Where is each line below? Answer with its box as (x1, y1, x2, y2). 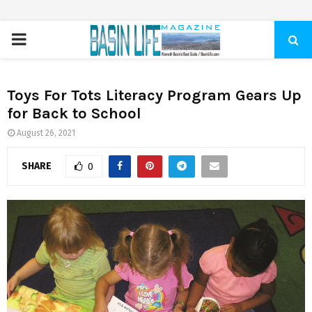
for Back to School (7, 104, 141, 123)
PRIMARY (10, 29, 77, 49)
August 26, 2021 (17, 128, 75, 138)
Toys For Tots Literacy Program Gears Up (7, 86, 302, 104)
